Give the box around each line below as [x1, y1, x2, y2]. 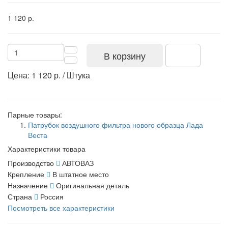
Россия [40, 191, 64, 202]
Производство [8, 157, 54, 168]
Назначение [8, 180, 48, 190]
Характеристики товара [8, 143, 85, 154]
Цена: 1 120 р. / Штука [8, 69, 90, 81]
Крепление [8, 168, 44, 179]
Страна [8, 191, 32, 202]
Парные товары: [8, 109, 62, 120]
